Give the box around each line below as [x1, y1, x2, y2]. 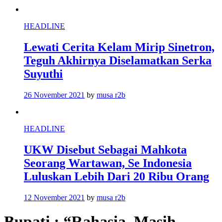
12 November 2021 [24, 193, 85, 202]
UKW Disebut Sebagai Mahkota [24, 143, 187, 157]
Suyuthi [24, 67, 63, 81]
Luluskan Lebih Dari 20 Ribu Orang [24, 170, 209, 183]
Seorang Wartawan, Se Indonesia [24, 157, 192, 170]
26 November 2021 [24, 91, 85, 100]
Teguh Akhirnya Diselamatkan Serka [24, 54, 212, 67]
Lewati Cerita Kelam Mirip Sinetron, [24, 41, 215, 54]
